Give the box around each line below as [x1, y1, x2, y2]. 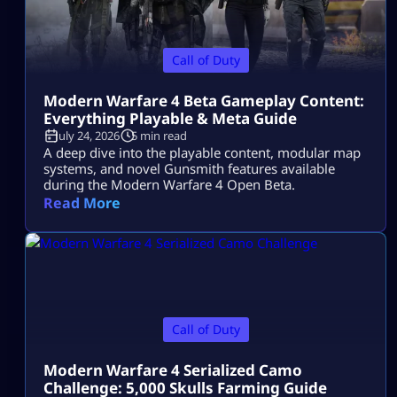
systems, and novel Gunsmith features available [43, 159, 335, 177]
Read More [43, 192, 121, 213]
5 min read [131, 127, 187, 144]
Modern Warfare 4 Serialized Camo [43, 360, 302, 381]
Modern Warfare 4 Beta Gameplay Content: [43, 90, 364, 111]
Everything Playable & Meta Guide [43, 107, 297, 128]
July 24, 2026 [55, 127, 120, 144]
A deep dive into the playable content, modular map [43, 143, 361, 161]
